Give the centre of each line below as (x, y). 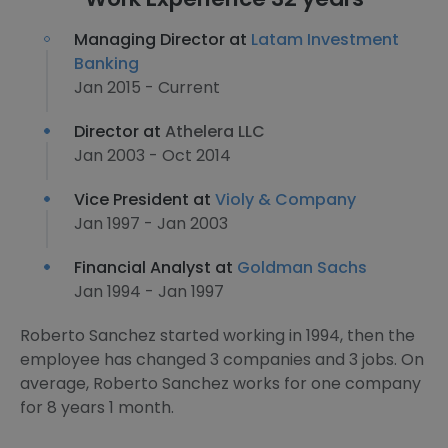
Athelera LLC (215, 131)
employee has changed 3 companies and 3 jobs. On (222, 359)
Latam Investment (325, 39)
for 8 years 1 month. (97, 407)
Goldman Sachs (302, 267)
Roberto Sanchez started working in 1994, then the (217, 335)
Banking (106, 63)
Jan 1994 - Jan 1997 (149, 291)
